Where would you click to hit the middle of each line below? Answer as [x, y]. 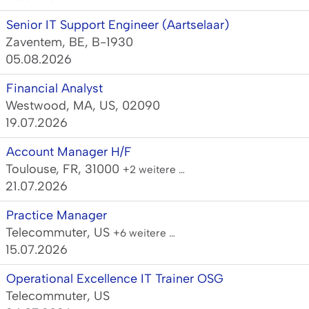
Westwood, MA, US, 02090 [83, 106]
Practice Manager [57, 215]
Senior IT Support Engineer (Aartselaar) [118, 25]
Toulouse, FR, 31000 [64, 169]
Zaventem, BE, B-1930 [69, 42]
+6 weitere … [144, 233]
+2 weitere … [154, 169]
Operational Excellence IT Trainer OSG [115, 279]
